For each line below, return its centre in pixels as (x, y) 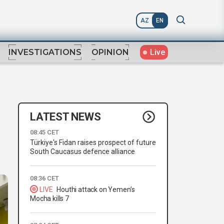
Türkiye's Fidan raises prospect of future (93, 143)
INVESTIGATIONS (45, 52)
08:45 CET (44, 132)
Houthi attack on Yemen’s (96, 190)
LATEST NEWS (65, 116)
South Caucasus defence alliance (82, 152)
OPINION (110, 52)
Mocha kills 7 (49, 199)
